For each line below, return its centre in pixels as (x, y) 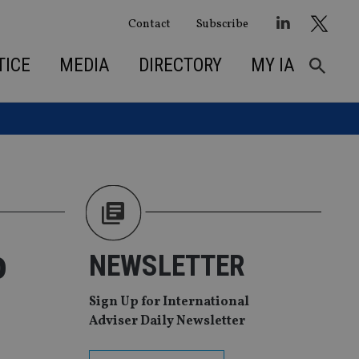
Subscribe (222, 24)
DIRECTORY (180, 65)
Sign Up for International (169, 303)
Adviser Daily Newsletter (167, 322)
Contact (149, 24)
